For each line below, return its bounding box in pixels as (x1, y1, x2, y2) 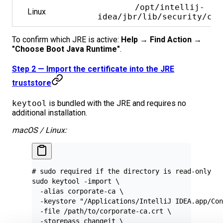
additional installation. (12, 108, 87, 117)
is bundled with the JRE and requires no (47, 98, 186, 108)
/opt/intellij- (135, 2, 205, 12)
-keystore (32, 197, 76, 205)
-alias (32, 187, 64, 195)
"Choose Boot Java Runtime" (12, 44, 120, 54)
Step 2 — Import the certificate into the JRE (12, 64, 174, 74)
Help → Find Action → (121, 35, 202, 45)
